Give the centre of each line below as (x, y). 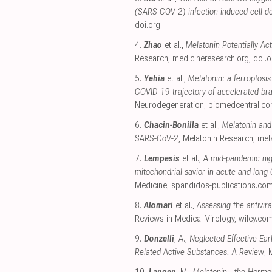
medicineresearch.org (211, 59)
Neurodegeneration (169, 106)
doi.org (148, 25)
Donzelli (159, 239)
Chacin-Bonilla (171, 126)
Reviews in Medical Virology (185, 219)
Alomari (158, 206)
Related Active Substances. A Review (199, 253)
